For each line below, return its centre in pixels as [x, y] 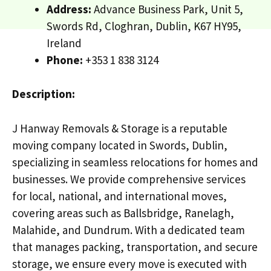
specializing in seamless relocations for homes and [135, 162]
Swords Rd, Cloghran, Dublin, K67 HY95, [144, 26]
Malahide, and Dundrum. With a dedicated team [129, 230]
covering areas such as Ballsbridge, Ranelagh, [123, 213]
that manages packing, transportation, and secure [135, 247]
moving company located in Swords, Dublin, [120, 145]
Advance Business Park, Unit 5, [167, 9]
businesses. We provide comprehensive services [129, 179]
